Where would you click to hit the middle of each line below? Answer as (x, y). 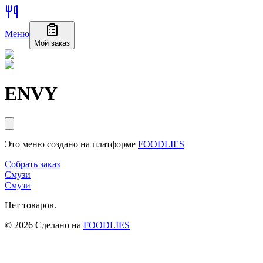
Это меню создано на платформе (70, 144)
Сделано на (58, 225)
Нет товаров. (31, 205)
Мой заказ (52, 43)
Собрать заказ (32, 164)
